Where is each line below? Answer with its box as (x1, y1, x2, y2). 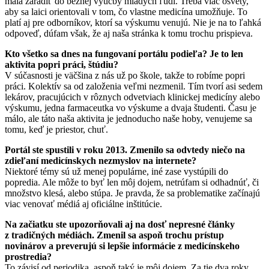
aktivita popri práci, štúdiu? (5, 59, 118, 70)
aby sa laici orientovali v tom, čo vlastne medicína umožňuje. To (5, 6, 247, 17)
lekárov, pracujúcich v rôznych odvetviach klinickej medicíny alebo (5, 91, 260, 102)
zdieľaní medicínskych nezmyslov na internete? (5, 155, 196, 166)
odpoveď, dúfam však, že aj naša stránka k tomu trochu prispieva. (5, 28, 253, 38)
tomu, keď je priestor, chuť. (5, 124, 108, 134)
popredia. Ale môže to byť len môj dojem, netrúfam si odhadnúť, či (5, 177, 259, 187)
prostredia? (5, 251, 52, 262)
